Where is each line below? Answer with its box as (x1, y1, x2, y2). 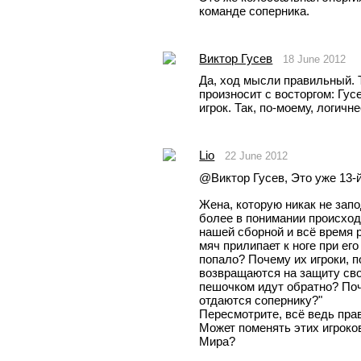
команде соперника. (199, 3, 310, 18)
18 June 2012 (283, 52, 346, 65)
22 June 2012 (225, 150, 288, 163)
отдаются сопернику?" (199, 293, 323, 308)
